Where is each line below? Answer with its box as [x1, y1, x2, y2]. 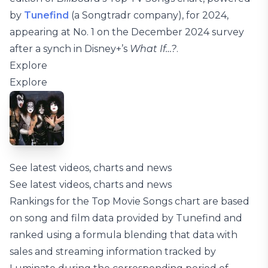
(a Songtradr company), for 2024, [69, 10, 229, 21]
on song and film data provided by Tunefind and [10, 212, 242, 224]
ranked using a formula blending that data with [10, 229, 237, 240]
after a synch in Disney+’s [10, 43, 130, 54]
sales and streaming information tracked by [10, 246, 216, 257]
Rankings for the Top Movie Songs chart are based [10, 196, 249, 207]
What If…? [130, 43, 176, 54]
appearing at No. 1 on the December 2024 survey [10, 26, 244, 38]
